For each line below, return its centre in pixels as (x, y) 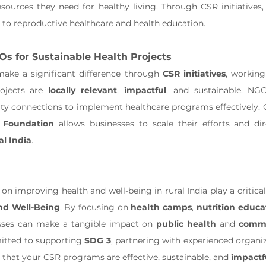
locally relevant (83, 90)
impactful (145, 90)
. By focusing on (95, 207)
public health (186, 224)
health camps (161, 207)
